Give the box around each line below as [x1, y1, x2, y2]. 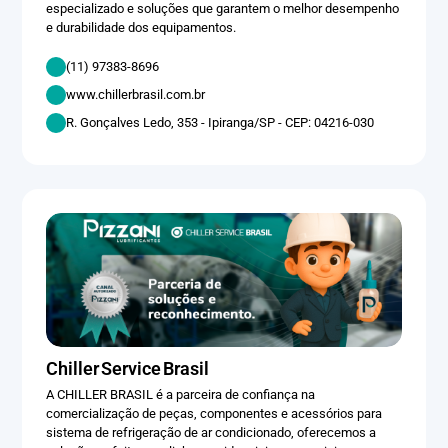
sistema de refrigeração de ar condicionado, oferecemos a [46, 425, 377, 441]
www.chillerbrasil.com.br [66, 87, 206, 103]
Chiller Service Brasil [46, 358, 210, 380]
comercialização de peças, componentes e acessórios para [46, 406, 383, 422]
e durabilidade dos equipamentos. [46, 19, 237, 35]
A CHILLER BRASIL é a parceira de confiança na [46, 387, 316, 403]
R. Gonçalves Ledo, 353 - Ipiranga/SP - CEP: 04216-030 [66, 115, 375, 131]
